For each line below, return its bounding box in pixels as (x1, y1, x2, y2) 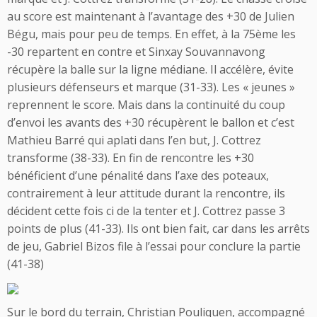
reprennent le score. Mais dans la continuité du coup (7, 97, 285, 113)
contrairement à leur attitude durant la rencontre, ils (7, 185, 285, 201)
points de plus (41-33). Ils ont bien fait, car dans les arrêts (7, 221, 310, 236)
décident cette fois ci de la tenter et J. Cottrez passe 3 (7, 203, 285, 219)
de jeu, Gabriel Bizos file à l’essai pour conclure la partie (7, 238, 301, 254)
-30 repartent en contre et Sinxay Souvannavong (7, 44, 265, 59)
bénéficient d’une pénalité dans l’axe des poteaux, (7, 168, 269, 183)
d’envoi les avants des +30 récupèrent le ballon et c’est (7, 115, 294, 130)
